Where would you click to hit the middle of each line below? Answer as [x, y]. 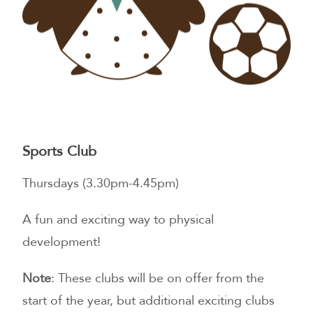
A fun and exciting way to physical [118, 219]
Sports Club [60, 151]
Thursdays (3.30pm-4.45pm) [101, 183]
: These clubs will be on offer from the [158, 278]
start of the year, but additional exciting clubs [149, 300]
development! [62, 242]
